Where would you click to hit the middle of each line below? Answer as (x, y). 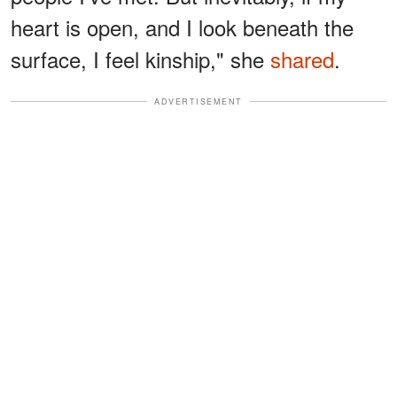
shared (302, 58)
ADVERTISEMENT (198, 101)
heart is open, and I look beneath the (182, 27)
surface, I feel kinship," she (140, 58)
